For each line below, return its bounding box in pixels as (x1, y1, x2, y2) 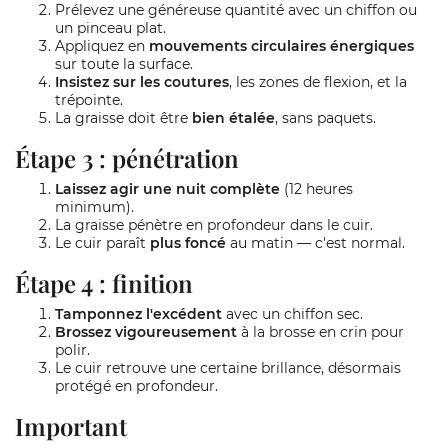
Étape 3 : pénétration (15, 142, 239, 174)
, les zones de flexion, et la (229, 73, 407, 91)
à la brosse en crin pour (237, 323, 404, 341)
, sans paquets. (275, 109, 376, 127)
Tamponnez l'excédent (55, 305, 222, 323)
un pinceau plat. (55, 19, 166, 37)
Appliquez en (55, 37, 149, 55)
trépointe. (55, 91, 123, 109)
